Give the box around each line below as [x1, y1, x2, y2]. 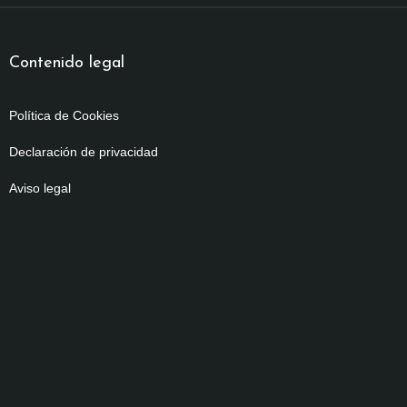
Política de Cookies [9, 108, 119, 123]
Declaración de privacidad [9, 144, 158, 159]
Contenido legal [9, 55, 124, 72]
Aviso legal [9, 181, 71, 195]
